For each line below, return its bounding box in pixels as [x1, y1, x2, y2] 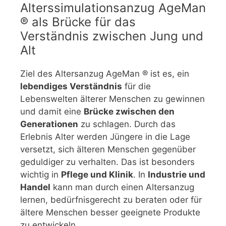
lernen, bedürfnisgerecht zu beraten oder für [20, 194, 202, 205]
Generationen [20, 119, 78, 129]
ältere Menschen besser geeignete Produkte [20, 207, 200, 217]
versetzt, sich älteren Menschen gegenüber [20, 144, 196, 154]
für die [122, 81, 151, 91]
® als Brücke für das [20, 14, 136, 29]
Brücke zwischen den [84, 106, 175, 117]
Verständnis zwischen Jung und [20, 28, 203, 43]
